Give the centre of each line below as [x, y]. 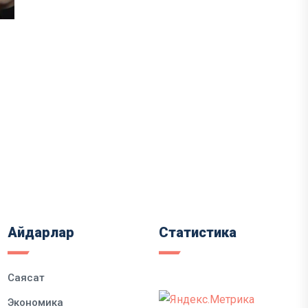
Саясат [26, 278]
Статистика [198, 233]
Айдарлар [41, 233]
